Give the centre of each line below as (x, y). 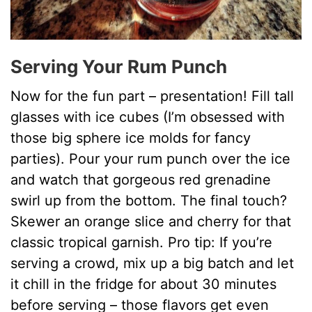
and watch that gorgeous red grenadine (141, 180)
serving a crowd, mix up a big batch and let (153, 264)
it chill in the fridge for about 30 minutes (144, 284)
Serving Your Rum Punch (119, 67)
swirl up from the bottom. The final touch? (149, 201)
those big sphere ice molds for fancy (131, 138)
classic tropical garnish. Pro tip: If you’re (142, 243)
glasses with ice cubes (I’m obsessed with (148, 117)
